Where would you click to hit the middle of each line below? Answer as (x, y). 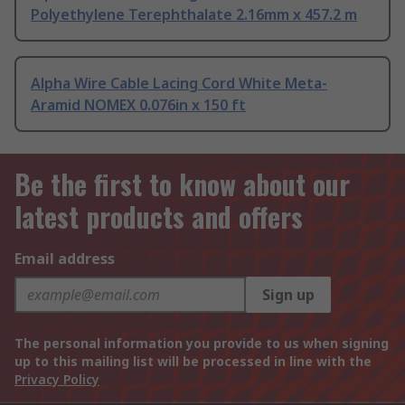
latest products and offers (159, 217)
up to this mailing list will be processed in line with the (193, 362)
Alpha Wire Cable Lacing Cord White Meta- (179, 84)
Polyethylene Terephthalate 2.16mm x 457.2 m (194, 15)
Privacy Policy (57, 380)
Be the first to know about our (182, 184)
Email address (65, 259)
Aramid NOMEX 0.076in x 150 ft (138, 105)
